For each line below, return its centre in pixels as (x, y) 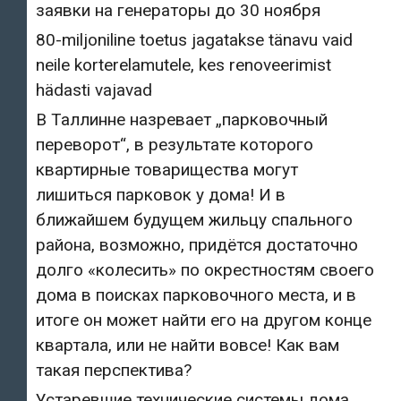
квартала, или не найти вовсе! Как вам (188, 345)
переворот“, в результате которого (175, 144)
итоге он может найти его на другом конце (204, 320)
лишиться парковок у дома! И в (161, 194)
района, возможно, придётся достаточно (197, 244)
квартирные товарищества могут (167, 169)
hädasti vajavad (94, 90)
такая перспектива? (114, 370)
